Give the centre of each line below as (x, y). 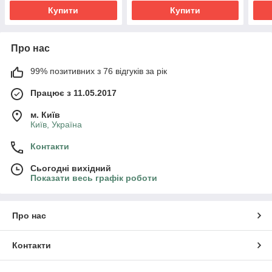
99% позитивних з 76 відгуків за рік (99, 71)
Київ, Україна (56, 124)
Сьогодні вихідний (71, 168)
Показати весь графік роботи (94, 178)
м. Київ (45, 114)
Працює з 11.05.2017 (73, 93)
